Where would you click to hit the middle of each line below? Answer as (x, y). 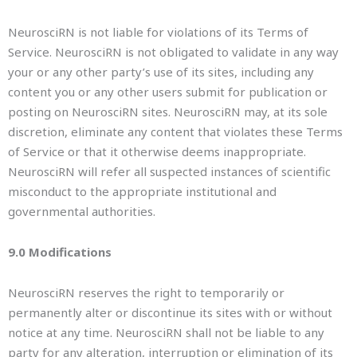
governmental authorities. (82, 211)
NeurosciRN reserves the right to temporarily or (146, 293)
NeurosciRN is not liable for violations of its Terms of (158, 31)
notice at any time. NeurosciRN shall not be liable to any (166, 333)
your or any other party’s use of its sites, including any (161, 71)
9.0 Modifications (60, 252)
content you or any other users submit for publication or (168, 91)
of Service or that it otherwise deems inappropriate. (157, 151)
